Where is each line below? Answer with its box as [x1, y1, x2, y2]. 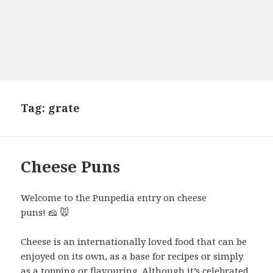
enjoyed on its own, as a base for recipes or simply [21, 250, 244, 263]
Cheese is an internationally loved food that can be [21, 235, 247, 248]
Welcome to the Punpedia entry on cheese [21, 191, 207, 204]
